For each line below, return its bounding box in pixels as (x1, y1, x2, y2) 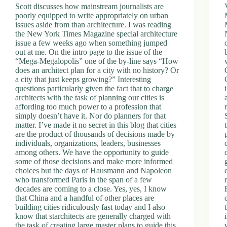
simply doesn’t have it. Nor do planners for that (15, 111, 166, 120)
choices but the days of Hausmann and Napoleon (15, 166, 172, 175)
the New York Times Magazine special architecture (15, 29, 177, 38)
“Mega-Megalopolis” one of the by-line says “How (15, 56, 178, 65)
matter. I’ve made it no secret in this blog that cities (15, 120, 176, 129)
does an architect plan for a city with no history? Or (15, 65, 179, 74)
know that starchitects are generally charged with (15, 211, 171, 220)
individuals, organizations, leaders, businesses (15, 138, 161, 147)
